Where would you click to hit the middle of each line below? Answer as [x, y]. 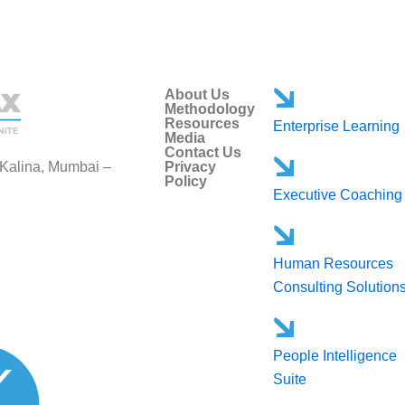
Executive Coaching [338, 195]
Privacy [191, 167]
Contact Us [203, 152]
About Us [198, 94]
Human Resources [334, 264]
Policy [186, 181]
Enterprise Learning [337, 126]
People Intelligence [335, 356]
